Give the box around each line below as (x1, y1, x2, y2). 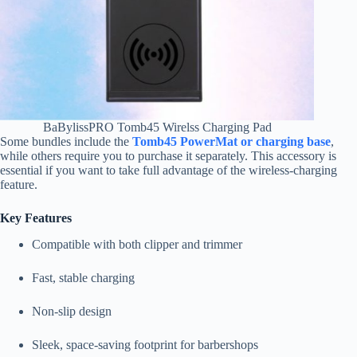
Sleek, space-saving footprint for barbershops (32, 338, 258, 352)
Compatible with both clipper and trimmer (32, 237, 242, 252)
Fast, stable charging (32, 271, 135, 285)
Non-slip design (32, 304, 112, 319)
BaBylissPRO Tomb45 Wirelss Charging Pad (42, 120, 272, 135)
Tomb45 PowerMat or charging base (132, 135, 331, 149)
